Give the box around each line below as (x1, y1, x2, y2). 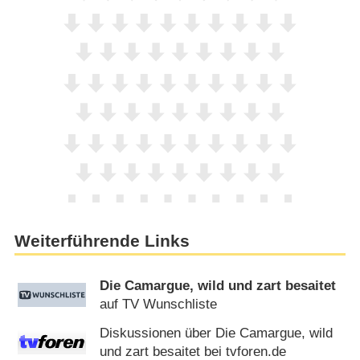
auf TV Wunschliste (100, 296, 218, 312)
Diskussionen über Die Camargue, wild (100, 325, 333, 341)
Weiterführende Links (14, 231, 190, 252)
